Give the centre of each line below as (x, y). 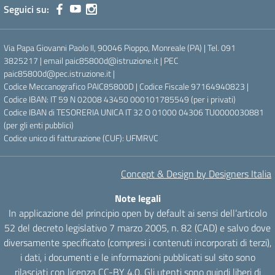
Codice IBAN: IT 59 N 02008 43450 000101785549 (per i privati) (120, 99)
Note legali (137, 198)
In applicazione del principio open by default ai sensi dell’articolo (137, 213)
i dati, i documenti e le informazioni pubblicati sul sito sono (137, 257)
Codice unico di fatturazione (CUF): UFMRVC (81, 138)
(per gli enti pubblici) (39, 125)
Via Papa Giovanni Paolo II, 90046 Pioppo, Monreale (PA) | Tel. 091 (120, 48)
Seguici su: (26, 9)
